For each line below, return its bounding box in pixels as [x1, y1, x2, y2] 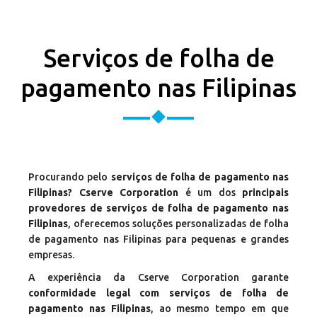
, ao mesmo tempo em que [150, 303, 289, 314]
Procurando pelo [28, 171, 111, 183]
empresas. [28, 249, 74, 260]
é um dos [178, 187, 236, 198]
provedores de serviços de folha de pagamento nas [28, 202, 289, 214]
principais [235, 187, 289, 198]
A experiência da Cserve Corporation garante [28, 272, 289, 283]
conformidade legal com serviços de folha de [28, 287, 289, 299]
